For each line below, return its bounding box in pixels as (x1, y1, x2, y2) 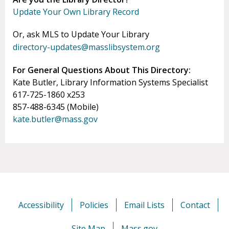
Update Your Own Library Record (13, 6, 139, 18)
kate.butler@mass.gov (13, 113, 98, 125)
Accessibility (18, 199, 64, 211)
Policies (80, 199, 108, 211)
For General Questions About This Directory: (13, 64, 191, 76)
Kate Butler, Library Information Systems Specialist (13, 77, 208, 88)
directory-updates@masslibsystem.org (13, 41, 160, 53)
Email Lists (124, 199, 165, 211)
